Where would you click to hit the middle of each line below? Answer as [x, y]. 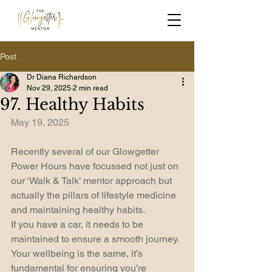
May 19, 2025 [40, 122]
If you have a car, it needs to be [78, 224]
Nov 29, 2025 [49, 88]
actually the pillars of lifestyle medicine [95, 195]
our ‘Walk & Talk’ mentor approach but [93, 181]
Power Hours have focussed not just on [96, 166]
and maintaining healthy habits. [78, 210]
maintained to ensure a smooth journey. [96, 239]
